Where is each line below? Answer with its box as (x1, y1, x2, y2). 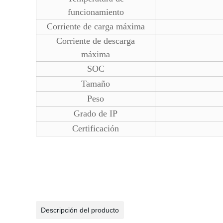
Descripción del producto (41, 206, 119, 214)
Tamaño (81, 79, 110, 89)
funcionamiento (67, 7, 124, 17)
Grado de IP (74, 109, 117, 118)
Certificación (72, 123, 119, 133)
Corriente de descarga (56, 36, 135, 46)
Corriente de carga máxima (46, 21, 145, 31)
